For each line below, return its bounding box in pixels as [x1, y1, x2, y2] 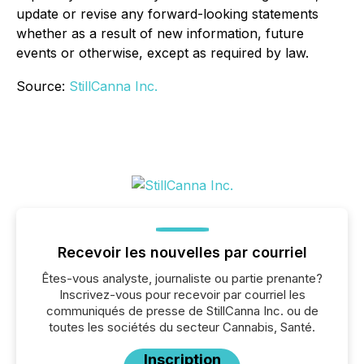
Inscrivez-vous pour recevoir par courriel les [58, 287, 305, 302]
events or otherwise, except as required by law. [16, 45, 309, 61]
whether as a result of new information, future [16, 25, 304, 41]
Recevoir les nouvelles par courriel [57, 244, 307, 261]
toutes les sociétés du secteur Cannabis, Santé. [49, 319, 315, 335]
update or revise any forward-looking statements [16, 6, 318, 22]
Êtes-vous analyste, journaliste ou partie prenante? [41, 271, 323, 286]
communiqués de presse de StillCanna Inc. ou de [45, 303, 318, 318]
